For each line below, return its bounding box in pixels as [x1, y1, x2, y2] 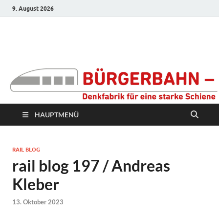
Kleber [12, 175, 59, 194]
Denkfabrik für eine [20, 61, 191, 85]
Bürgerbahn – [20, 39, 137, 63]
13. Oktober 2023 [12, 197, 64, 206]
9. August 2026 [12, 4, 54, 12]
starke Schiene [20, 84, 148, 108]
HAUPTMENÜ [35, 110, 79, 119]
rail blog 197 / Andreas [12, 156, 170, 175]
